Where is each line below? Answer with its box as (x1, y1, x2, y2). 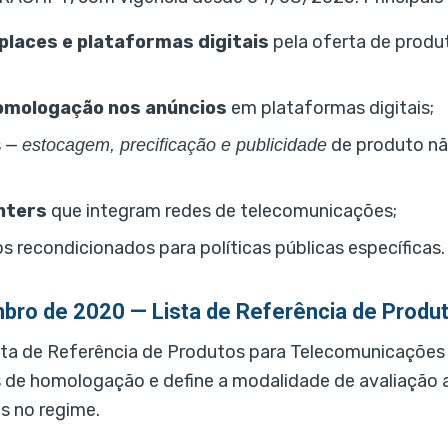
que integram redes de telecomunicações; (47, 200, 397, 223)
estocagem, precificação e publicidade (22, 135, 327, 156)
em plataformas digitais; (227, 97, 434, 120)
